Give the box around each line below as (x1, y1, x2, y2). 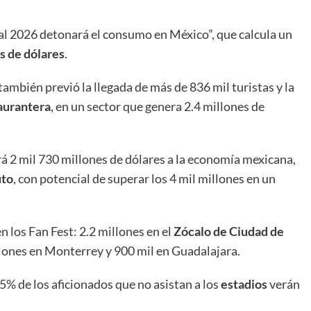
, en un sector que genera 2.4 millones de (51, 98, 264, 114)
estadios (221, 276, 267, 292)
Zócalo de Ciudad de (174, 223, 284, 239)
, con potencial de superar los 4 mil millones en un (13, 170, 276, 186)
